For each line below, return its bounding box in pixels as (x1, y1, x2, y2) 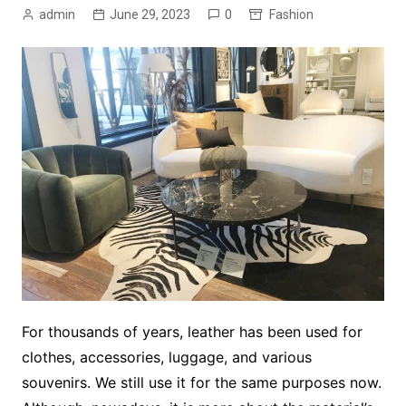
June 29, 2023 (109, 7, 190, 22)
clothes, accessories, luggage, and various (21, 348, 312, 367)
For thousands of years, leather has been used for (21, 323, 362, 342)
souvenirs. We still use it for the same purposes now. (21, 373, 382, 392)
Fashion (268, 7, 314, 22)
